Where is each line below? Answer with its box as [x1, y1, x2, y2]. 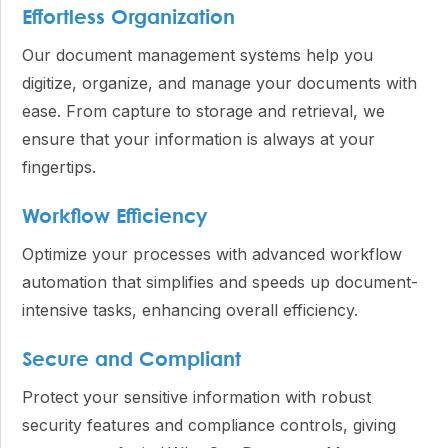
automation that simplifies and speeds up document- [22, 272, 418, 292]
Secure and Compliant [22, 351, 241, 370]
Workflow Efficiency [22, 208, 208, 227]
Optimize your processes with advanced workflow [22, 244, 402, 264]
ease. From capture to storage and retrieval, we [22, 101, 385, 121]
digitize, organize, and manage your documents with [22, 73, 417, 93]
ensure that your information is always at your [22, 129, 375, 149]
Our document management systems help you [22, 45, 373, 65]
